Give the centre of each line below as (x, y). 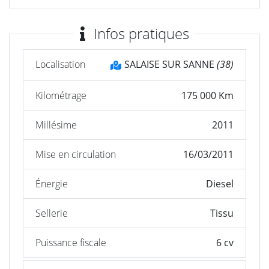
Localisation (61, 65)
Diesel (219, 184)
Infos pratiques (140, 34)
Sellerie (52, 213)
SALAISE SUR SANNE (169, 65)
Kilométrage (61, 96)
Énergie (52, 184)
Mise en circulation (76, 155)
